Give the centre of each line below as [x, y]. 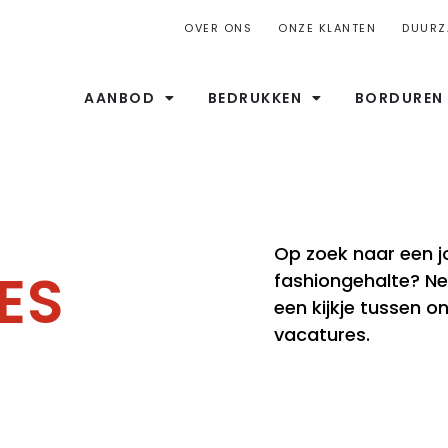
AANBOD [120, 98]
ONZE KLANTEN [327, 28]
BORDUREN [399, 98]
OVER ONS [218, 28]
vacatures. [322, 334]
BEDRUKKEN [255, 98]
